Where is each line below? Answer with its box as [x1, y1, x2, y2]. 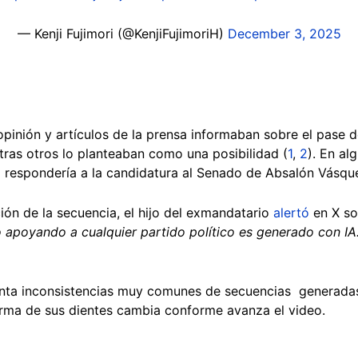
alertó [273, 204, 309, 221]
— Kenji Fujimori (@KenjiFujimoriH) [17, 25, 228, 42]
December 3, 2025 [227, 25, 341, 42]
